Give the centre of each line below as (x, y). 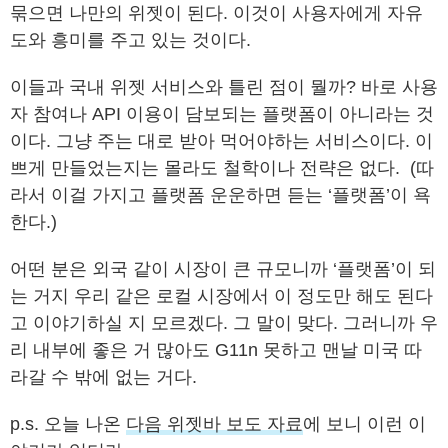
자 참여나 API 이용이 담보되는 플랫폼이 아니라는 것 (222, 114)
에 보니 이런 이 (364, 424)
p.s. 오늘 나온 (68, 424)
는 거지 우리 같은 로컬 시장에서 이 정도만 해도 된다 (221, 296)
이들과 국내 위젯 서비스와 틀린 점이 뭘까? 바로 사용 (224, 87)
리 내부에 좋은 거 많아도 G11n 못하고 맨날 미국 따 (216, 350)
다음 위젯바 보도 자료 (214, 424)
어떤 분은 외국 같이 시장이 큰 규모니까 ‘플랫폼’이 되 (223, 269)
